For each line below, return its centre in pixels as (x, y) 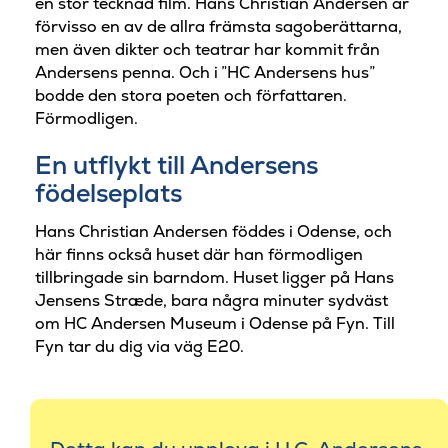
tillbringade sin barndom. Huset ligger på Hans (214, 277)
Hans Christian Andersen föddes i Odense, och (213, 231)
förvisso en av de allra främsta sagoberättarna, (218, 27)
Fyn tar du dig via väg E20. (139, 346)
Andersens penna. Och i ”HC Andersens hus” (205, 73)
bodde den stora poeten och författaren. (191, 96)
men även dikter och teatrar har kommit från (207, 50)
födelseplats (108, 193)
